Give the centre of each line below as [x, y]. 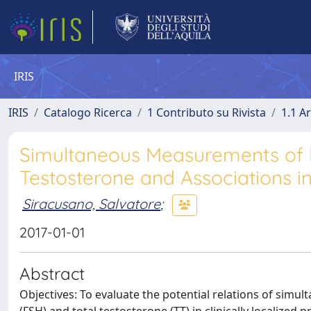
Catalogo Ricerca [88, 112]
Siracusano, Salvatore [91, 203]
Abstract [52, 274]
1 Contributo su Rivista [207, 112]
